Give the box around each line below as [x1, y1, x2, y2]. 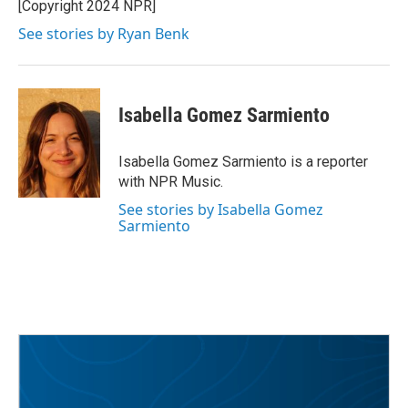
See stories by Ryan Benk [18, 24, 189, 44]
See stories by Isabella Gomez [118, 199, 323, 219]
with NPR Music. [118, 173, 223, 190]
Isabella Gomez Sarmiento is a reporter [118, 153, 368, 170]
